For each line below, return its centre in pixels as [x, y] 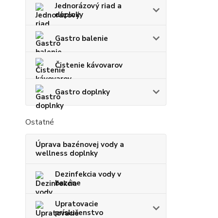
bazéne [68, 183]
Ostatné [40, 122]
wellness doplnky [67, 154]
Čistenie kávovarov [89, 65]
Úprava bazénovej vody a [80, 145]
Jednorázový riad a [88, 6]
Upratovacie [77, 204]
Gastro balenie [82, 39]
